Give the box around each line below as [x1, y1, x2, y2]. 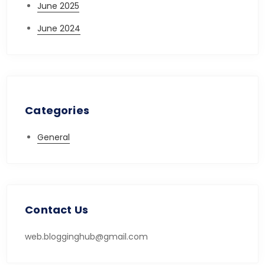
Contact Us [25, 202, 89, 217]
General [37, 131, 70, 143]
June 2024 [37, 22, 81, 34]
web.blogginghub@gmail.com [25, 231, 148, 243]
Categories [25, 103, 90, 118]
